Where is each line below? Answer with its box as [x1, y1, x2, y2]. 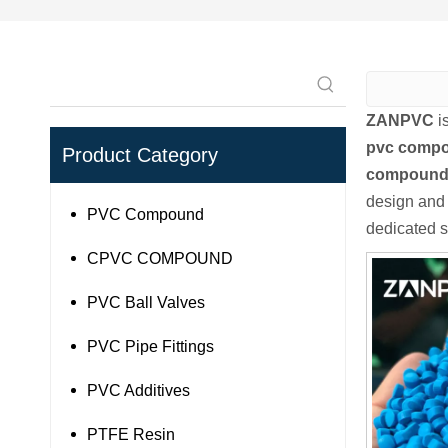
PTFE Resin [87, 425, 175, 443]
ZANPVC [366, 111, 434, 129]
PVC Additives [87, 381, 190, 399]
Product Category [62, 143, 218, 166]
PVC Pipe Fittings [87, 337, 214, 355]
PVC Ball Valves [87, 293, 205, 311]
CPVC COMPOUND [87, 249, 233, 267]
